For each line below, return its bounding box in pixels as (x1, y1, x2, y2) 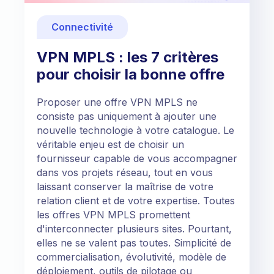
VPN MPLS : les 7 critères (37, 48, 218, 66)
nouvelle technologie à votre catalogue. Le (37, 124, 234, 136)
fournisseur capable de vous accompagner (37, 152, 237, 165)
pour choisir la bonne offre (37, 65, 224, 83)
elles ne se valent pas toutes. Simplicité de (37, 236, 231, 249)
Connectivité (51, 20, 113, 33)
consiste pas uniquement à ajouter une (37, 109, 217, 122)
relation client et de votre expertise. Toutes (37, 194, 235, 207)
